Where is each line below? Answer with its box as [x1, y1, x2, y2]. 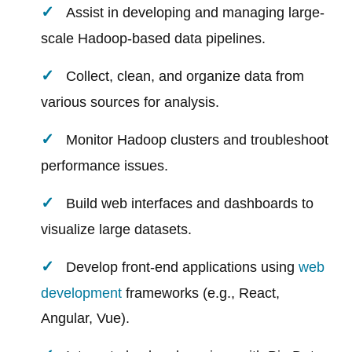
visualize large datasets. [41, 222, 192, 238]
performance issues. [41, 158, 169, 174]
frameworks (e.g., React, [122, 285, 280, 302]
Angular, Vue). [41, 310, 130, 327]
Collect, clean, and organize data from [66, 68, 305, 85]
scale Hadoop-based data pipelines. [41, 31, 266, 47]
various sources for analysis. [41, 94, 220, 111]
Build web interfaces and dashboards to [66, 196, 314, 212]
